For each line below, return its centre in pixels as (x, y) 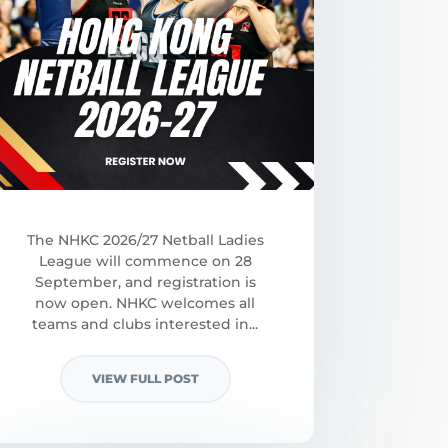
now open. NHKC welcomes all (145, 303)
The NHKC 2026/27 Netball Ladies (145, 240)
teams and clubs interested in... (145, 324)
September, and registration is (145, 282)
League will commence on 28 (145, 261)
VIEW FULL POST (145, 379)
